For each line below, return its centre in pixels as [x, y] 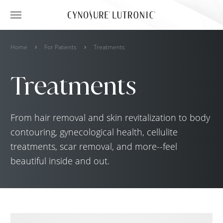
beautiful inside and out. [60, 161]
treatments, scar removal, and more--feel [94, 146]
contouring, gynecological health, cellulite [94, 132]
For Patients [60, 47]
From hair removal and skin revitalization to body [110, 117]
